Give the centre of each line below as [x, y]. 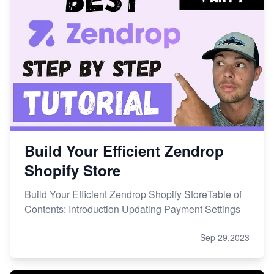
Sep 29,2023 [225, 237]
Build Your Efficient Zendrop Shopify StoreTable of [133, 194]
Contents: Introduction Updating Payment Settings [132, 209]
